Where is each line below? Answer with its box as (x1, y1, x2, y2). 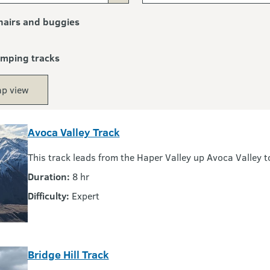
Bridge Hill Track (27, 247, 109, 262)
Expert (71, 189, 99, 202)
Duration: (27, 170, 70, 183)
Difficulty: (27, 189, 69, 202)
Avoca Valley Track (27, 125, 120, 139)
